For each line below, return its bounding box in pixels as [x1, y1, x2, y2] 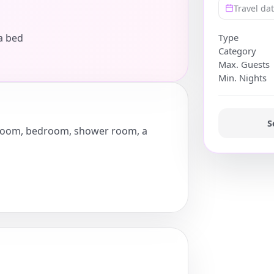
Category [218, 45, 256, 57]
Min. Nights [218, 72, 267, 84]
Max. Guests [218, 58, 270, 71]
